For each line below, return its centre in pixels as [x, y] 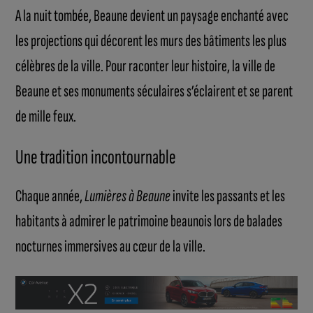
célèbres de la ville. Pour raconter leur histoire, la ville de [146, 66]
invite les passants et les [228, 196]
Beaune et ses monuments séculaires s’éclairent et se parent [154, 91]
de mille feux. [46, 116]
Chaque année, [50, 196]
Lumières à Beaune [128, 196]
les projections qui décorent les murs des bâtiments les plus [151, 41]
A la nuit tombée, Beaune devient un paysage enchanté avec [152, 15]
